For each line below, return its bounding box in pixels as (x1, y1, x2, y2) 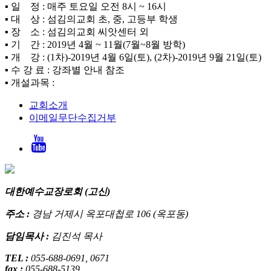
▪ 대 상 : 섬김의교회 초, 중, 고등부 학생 (5, 13, 178, 24)
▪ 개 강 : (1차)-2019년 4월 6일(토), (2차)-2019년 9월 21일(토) (5, 51, 261, 62)
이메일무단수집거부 (29, 112, 116, 123)
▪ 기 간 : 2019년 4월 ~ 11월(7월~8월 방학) (5, 39, 185, 50)
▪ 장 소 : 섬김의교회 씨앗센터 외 (5, 26, 149, 37)
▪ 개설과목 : (5, 77, 54, 88)
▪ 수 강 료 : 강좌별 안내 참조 (5, 64, 125, 75)
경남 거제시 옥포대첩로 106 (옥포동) (32, 208, 188, 219)
